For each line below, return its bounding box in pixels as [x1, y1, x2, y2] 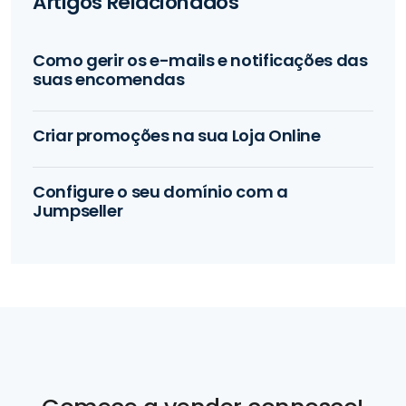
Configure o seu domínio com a [33, 179, 288, 203]
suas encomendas [33, 67, 185, 91]
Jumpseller [33, 198, 123, 222]
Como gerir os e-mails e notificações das [33, 48, 368, 72]
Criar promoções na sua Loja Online [33, 123, 321, 147]
